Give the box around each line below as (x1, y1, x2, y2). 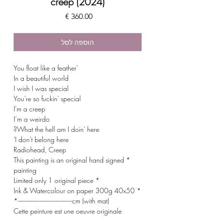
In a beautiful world (14, 73, 69, 83)
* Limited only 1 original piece (93, 175, 100, 185)
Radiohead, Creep (14, 145, 66, 154)
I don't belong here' (15, 134, 69, 144)
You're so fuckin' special (14, 93, 81, 103)
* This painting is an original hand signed (14, 155, 124, 164)
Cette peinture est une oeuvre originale (14, 206, 122, 216)
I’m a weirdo (14, 114, 50, 124)
